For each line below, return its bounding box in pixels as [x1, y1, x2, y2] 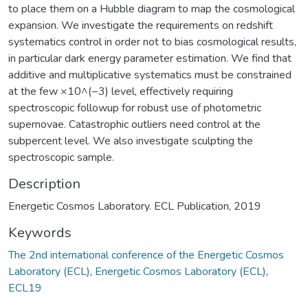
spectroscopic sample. [8, 149, 114, 165]
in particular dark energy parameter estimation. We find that [8, 50, 291, 66]
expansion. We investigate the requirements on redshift [8, 17, 273, 33]
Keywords [8, 223, 71, 242]
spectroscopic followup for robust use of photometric [8, 100, 261, 115]
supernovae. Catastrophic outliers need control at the [8, 116, 261, 132]
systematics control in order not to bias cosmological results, [8, 34, 296, 49]
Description [8, 174, 80, 193]
